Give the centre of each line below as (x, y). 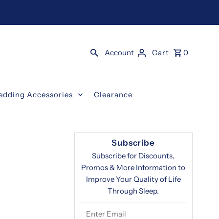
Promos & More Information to (133, 168)
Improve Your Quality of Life (133, 179)
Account (119, 53)
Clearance (113, 94)
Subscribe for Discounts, (133, 156)
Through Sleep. (133, 191)
